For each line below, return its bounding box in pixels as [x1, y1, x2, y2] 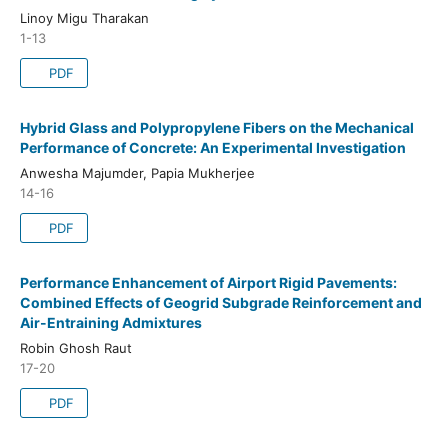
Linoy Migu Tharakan [19, 9, 149, 26]
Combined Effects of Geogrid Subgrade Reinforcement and [19, 293, 422, 311]
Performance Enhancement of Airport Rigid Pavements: [19, 273, 397, 291]
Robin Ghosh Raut [19, 339, 132, 356]
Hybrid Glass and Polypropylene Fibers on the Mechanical [19, 118, 414, 136]
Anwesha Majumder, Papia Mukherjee [19, 164, 255, 181]
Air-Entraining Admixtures [19, 313, 202, 331]
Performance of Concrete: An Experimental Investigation [19, 138, 406, 156]
